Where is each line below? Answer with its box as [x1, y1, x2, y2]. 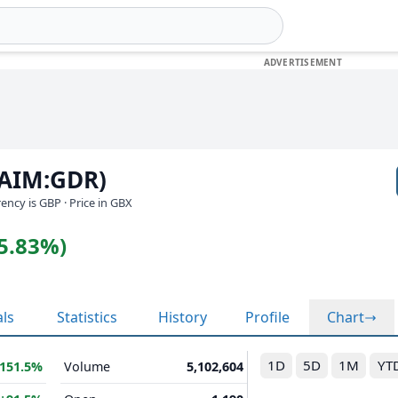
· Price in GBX [64, 195, 132, 211]
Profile [245, 307, 290, 327]
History [158, 307, 207, 327]
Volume [64, 358, 110, 375]
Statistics [57, 307, 117, 327]
